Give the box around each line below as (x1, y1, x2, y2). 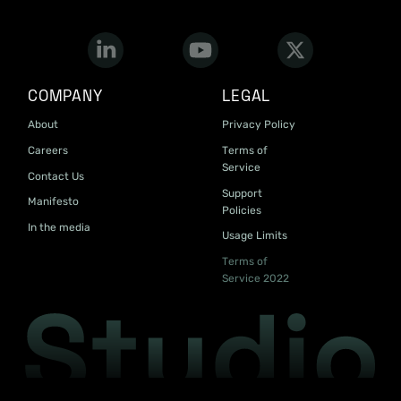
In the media (27, 220, 90, 234)
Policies (222, 203, 261, 217)
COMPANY (27, 86, 103, 107)
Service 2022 (222, 271, 289, 285)
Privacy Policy (222, 118, 295, 132)
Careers (27, 144, 68, 158)
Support (222, 186, 262, 200)
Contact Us (27, 169, 84, 183)
